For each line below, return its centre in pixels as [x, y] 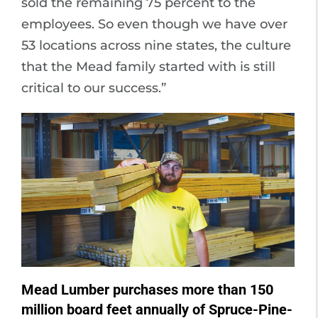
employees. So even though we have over [154, 24]
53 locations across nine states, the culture [156, 45]
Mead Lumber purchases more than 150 [147, 289]
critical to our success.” [94, 88]
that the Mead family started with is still [148, 66]
